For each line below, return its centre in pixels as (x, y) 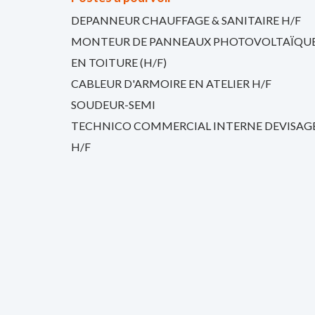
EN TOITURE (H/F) (119, 62)
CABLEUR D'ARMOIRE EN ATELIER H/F (171, 83)
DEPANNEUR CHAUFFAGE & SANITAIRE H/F (186, 20)
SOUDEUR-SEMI (113, 104)
